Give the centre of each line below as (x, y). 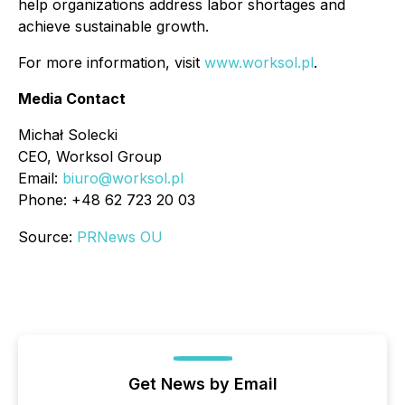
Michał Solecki (68, 135)
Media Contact (72, 99)
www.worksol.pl (259, 63)
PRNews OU (120, 237)
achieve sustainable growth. (113, 27)
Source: (47, 237)
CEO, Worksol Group (90, 157)
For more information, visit (111, 63)
